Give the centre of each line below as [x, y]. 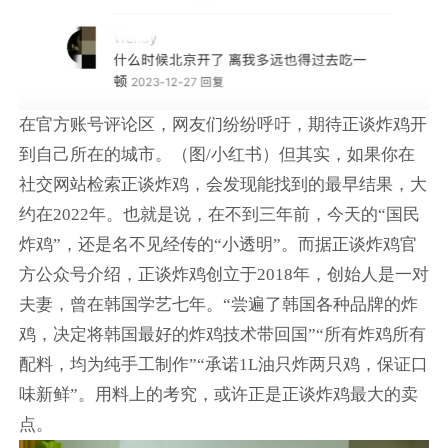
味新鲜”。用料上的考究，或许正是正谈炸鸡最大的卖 [218, 394]
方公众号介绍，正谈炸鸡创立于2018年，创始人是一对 [223, 274]
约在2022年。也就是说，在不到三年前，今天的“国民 [219, 214]
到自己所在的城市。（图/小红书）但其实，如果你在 [216, 154]
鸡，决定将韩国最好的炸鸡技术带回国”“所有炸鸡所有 [222, 334]
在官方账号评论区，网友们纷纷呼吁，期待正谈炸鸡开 [222, 124]
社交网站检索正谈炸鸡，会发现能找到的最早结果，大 [222, 184]
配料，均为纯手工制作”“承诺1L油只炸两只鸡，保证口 [223, 364]
